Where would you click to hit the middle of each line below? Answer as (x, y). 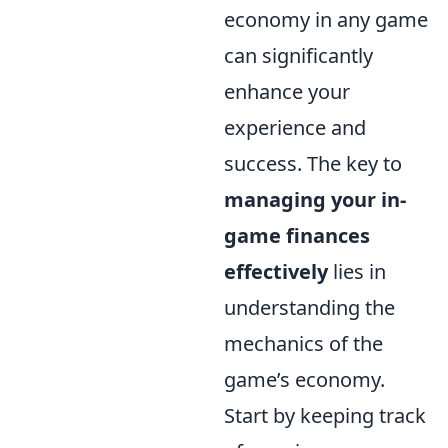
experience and (295, 128)
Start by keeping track (325, 416)
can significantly (298, 56)
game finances (297, 236)
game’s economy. (304, 380)
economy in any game (326, 20)
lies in (357, 272)
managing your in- (315, 200)
